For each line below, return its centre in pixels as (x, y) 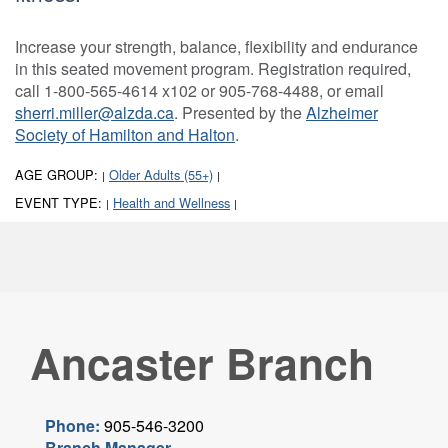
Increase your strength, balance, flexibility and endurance (216, 47)
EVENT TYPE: (60, 203)
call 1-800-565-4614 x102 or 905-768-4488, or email (199, 91)
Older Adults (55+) (161, 175)
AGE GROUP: (58, 175)
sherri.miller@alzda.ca (94, 113)
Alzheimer (342, 113)
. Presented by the (240, 113)
